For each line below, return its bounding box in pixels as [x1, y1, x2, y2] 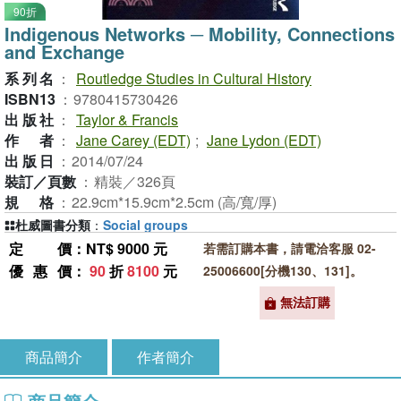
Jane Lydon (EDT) [207, 130, 321, 150]
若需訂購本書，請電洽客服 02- [202, 239, 376, 257]
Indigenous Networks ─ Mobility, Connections [4, 21, 395, 47]
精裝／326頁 [94, 171, 175, 192]
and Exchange [4, 38, 124, 64]
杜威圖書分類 [15, 216, 90, 234]
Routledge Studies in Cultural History [76, 68, 311, 89]
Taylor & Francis [76, 109, 178, 130]
